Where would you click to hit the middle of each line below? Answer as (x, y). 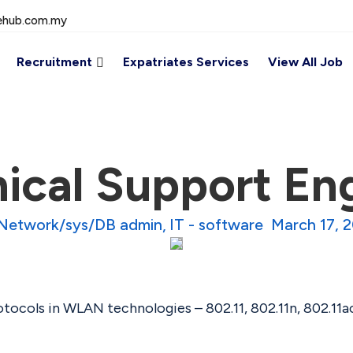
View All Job (305, 62)
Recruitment (54, 62)
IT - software (216, 224)
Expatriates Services (186, 62)
